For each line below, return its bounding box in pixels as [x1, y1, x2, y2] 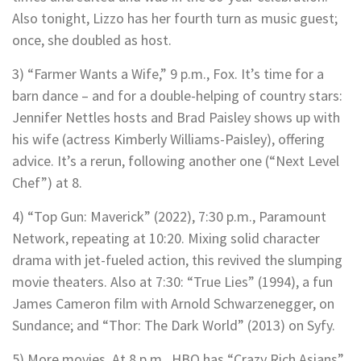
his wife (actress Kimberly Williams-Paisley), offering [12, 129, 325, 148]
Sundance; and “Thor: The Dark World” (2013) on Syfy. [12, 315, 335, 334]
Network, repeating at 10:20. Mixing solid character [12, 228, 320, 247]
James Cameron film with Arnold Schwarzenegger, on [12, 293, 334, 313]
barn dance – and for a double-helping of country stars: [12, 85, 342, 105]
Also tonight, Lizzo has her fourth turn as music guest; [12, 8, 338, 27]
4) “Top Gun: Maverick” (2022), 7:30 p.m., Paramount [12, 206, 326, 226]
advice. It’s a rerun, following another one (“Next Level [12, 151, 339, 170]
